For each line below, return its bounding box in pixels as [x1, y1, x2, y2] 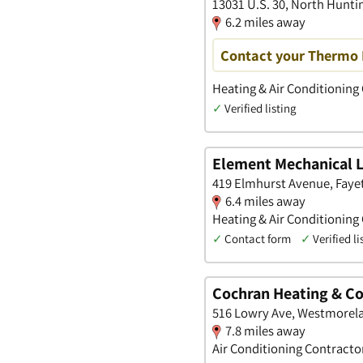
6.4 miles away [225, 191, 305, 210]
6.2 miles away [225, 12, 305, 31]
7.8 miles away [225, 322, 305, 340]
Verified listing [224, 100, 296, 117]
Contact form [224, 230, 291, 246]
